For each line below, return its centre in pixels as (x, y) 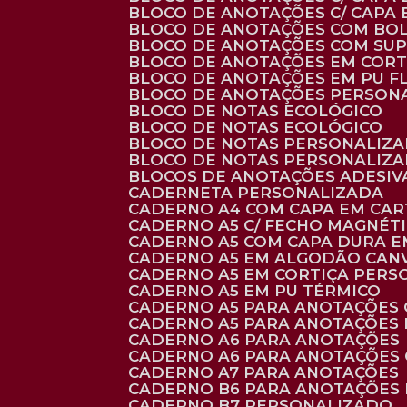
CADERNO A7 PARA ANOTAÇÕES (269, 372)
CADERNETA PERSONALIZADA (262, 193)
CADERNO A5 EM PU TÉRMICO (260, 291)
